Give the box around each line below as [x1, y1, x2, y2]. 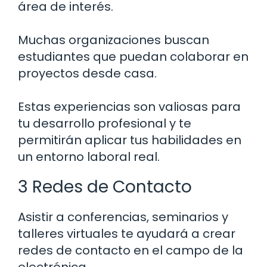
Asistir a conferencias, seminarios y [18, 209, 228, 226]
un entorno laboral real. [18, 148, 160, 166]
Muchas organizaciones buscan [18, 32, 209, 49]
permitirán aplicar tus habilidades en [18, 132, 241, 149]
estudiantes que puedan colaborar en [18, 48, 249, 66]
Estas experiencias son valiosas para [18, 98, 241, 116]
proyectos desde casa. [18, 65, 157, 82]
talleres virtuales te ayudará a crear [18, 225, 235, 243]
